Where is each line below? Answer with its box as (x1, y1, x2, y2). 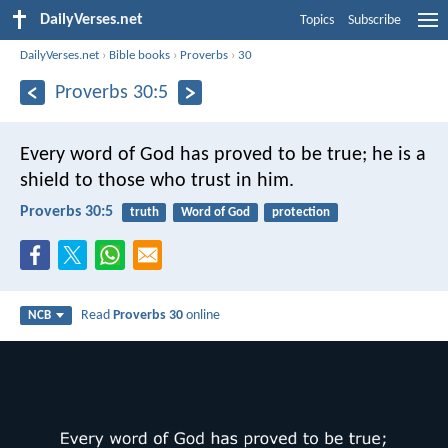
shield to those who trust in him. (20, 170, 294, 191)
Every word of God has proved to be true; (20, 144, 367, 165)
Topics (300, 13, 334, 28)
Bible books (109, 48, 171, 62)
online (183, 308, 221, 324)
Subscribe (348, 13, 401, 28)
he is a (367, 144, 426, 165)
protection (271, 205, 330, 219)
